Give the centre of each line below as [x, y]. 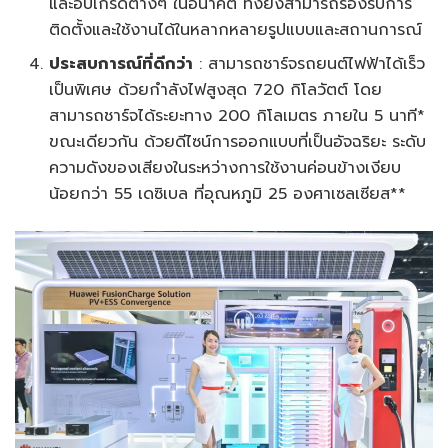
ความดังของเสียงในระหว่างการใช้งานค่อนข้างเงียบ [225, 168]
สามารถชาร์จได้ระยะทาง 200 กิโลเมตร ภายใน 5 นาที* [237, 116]
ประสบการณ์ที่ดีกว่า [121, 64]
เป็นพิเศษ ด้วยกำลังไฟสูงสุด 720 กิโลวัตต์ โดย [216, 90]
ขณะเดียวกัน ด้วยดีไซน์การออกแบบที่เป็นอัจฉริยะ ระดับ [238, 142]
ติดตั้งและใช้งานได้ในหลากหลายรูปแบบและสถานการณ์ [236, 30]
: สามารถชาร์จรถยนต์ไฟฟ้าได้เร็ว [309, 64]
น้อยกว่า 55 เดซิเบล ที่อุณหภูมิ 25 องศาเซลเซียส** [228, 194]
